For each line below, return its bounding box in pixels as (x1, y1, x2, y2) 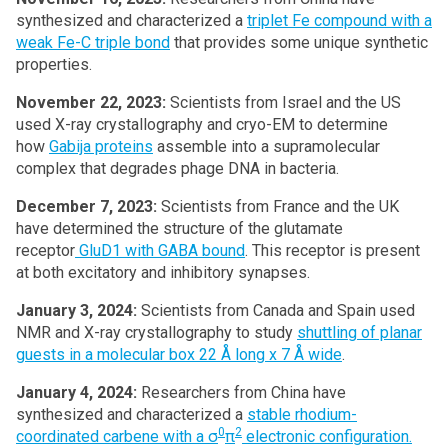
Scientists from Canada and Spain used (141, 300, 415, 320)
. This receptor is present (245, 240, 420, 260)
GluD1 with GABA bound (75, 240, 245, 260)
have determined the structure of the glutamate (16, 218, 343, 238)
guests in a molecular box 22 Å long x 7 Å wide (16, 344, 342, 364)
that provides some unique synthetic (170, 32, 428, 52)
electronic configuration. (242, 426, 412, 446)
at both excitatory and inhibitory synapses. (16, 262, 310, 282)
